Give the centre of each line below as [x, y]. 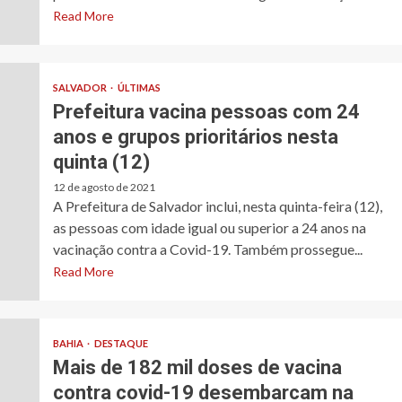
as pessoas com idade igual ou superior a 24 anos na [209, 228]
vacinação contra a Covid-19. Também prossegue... [207, 249]
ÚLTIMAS [139, 88]
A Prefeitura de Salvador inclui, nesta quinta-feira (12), [217, 206]
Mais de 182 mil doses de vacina [197, 368]
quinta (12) [101, 162]
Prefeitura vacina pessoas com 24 [206, 112]
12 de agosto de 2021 [104, 188]
